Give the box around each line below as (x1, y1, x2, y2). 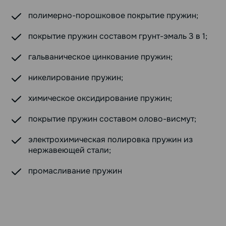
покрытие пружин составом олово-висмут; (28, 113, 196, 124)
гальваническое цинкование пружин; (28, 51, 173, 62)
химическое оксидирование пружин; (28, 92, 172, 103)
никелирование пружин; (28, 72, 123, 83)
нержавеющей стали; (28, 144, 111, 155)
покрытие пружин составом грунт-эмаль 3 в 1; (28, 30, 207, 41)
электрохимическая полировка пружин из (28, 134, 193, 145)
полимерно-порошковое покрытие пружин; (28, 10, 198, 21)
